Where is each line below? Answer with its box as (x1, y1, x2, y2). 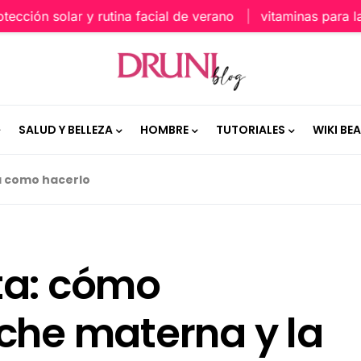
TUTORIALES (215, 121, 285, 138)
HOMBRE (139, 121, 189, 138)
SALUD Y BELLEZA (18, 121, 113, 138)
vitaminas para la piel (222, 8, 355, 24)
